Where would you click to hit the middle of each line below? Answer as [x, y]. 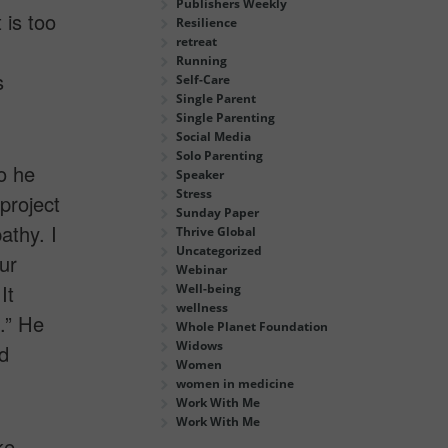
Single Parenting [225, 117]
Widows [199, 345]
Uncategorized [219, 250]
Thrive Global [216, 231]
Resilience [206, 22]
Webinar [201, 269]
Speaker [200, 174]
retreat [196, 41]
